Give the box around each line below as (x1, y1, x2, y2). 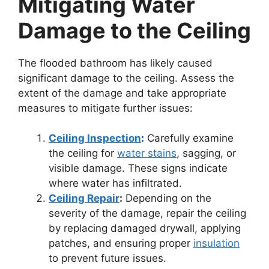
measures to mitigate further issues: (18, 101, 193, 114)
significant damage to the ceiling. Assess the (18, 71, 234, 84)
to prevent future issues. (49, 252, 166, 264)
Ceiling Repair (49, 192, 119, 204)
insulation (193, 237, 240, 249)
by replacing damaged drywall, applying (49, 222, 241, 234)
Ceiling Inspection (49, 132, 141, 144)
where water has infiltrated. (49, 177, 182, 189)
